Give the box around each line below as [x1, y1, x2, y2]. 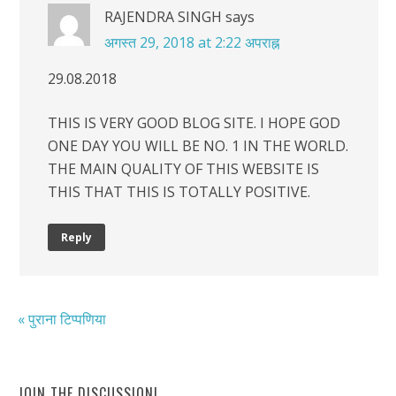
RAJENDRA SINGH [104, 6, 222, 27]
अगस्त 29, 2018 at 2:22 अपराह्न [104, 32, 279, 52]
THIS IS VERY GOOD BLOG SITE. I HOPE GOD [48, 113, 340, 133]
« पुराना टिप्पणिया [18, 308, 106, 329]
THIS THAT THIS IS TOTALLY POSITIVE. [48, 182, 310, 202]
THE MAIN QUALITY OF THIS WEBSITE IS [48, 159, 319, 179]
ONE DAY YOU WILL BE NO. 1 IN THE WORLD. [48, 136, 348, 156]
